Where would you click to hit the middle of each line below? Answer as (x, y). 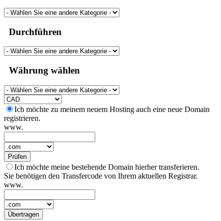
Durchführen (33, 32)
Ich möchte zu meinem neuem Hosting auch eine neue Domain (112, 109)
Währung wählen (42, 70)
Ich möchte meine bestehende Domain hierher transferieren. (107, 167)
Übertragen (23, 214)
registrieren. (22, 118)
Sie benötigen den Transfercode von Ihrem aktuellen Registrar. (101, 176)
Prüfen (17, 156)
